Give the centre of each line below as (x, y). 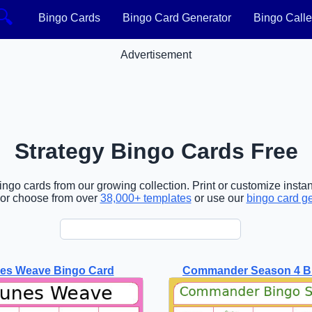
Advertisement (156, 55)
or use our (219, 198)
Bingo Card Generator (177, 18)
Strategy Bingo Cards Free (156, 151)
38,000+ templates (146, 198)
